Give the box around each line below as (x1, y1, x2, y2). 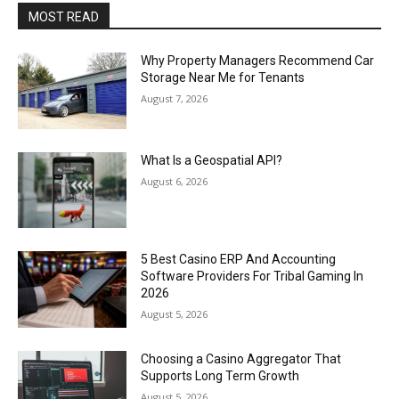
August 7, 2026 (141, 92, 208, 105)
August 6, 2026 (141, 174, 208, 188)
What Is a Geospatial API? (141, 152, 283, 167)
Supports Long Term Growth (141, 369, 300, 384)
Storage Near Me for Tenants (141, 70, 305, 85)
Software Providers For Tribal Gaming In (141, 269, 364, 284)
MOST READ (28, 10, 99, 24)
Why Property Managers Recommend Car (141, 53, 375, 68)
